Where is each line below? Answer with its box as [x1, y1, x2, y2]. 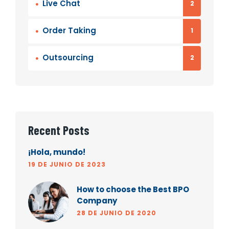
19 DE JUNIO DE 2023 [28, 160, 106, 169]
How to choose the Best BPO [77, 184, 189, 195]
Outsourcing [42, 52, 94, 63]
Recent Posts [28, 123, 89, 138]
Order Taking [42, 25, 96, 36]
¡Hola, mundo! [28, 147, 85, 158]
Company [77, 195, 117, 207]
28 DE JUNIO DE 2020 [77, 209, 156, 218]
